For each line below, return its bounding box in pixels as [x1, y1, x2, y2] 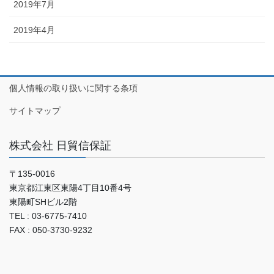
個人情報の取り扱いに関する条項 [9, 83, 138, 93]
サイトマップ [9, 105, 61, 116]
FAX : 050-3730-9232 [9, 224, 92, 235]
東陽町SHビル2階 [9, 196, 77, 207]
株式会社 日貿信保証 [9, 139, 111, 152]
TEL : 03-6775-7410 [9, 210, 87, 221]
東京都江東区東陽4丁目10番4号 [9, 182, 131, 193]
